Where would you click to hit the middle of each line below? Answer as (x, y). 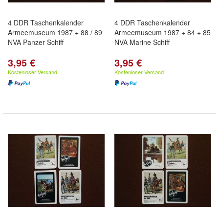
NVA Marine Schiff (142, 42)
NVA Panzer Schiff (36, 42)
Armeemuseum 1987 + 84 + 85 (163, 32)
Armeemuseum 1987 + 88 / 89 (55, 32)
